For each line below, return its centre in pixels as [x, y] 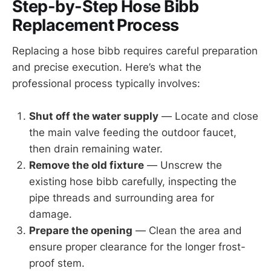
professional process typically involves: [106, 83]
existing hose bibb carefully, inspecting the [133, 181]
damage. [51, 214]
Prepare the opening [81, 230]
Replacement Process [96, 25]
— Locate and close [208, 116]
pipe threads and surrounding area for [122, 198]
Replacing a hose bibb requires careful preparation [135, 51]
